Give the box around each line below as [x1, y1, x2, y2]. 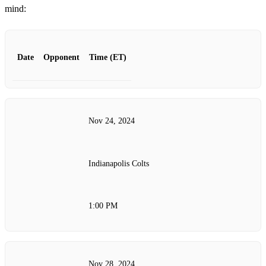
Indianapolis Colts [88, 159, 149, 168]
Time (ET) [89, 53, 126, 62]
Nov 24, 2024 [88, 116, 135, 126]
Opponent [43, 53, 80, 62]
